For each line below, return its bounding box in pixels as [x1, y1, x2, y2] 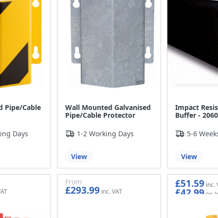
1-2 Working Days [77, 129, 134, 139]
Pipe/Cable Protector [65, 110, 136, 120]
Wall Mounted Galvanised [65, 103, 151, 112]
